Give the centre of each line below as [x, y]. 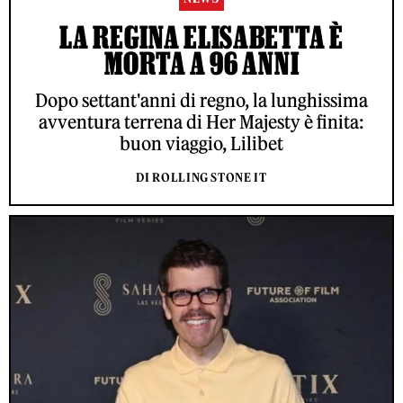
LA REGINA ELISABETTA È [201, 37]
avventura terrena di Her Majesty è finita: [201, 122]
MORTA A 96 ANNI [201, 63]
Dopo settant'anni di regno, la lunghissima [201, 101]
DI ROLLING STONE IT [201, 178]
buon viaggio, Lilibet [201, 144]
